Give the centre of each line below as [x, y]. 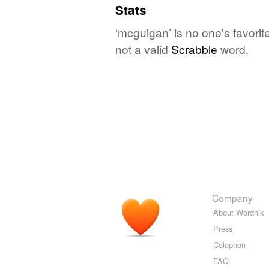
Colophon [229, 244]
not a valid [143, 49]
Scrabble [194, 49]
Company [232, 197]
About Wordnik [238, 212]
